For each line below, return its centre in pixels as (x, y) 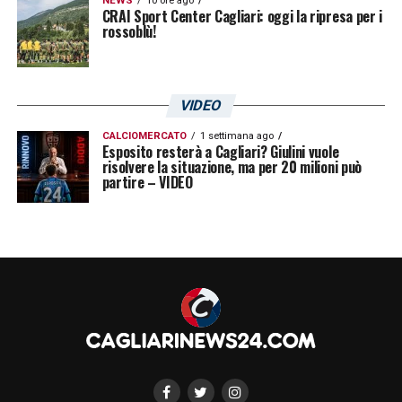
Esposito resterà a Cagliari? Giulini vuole (220, 151)
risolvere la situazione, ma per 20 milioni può (232, 166)
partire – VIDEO (147, 182)
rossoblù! (129, 31)
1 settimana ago (236, 135)
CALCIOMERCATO (144, 135)
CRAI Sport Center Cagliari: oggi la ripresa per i (242, 16)
